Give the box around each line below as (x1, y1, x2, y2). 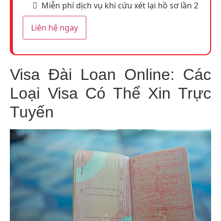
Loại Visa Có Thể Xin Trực (10, 84, 211, 102)
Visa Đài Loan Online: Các (10, 65, 211, 83)
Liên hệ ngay (31, 22, 78, 33)
